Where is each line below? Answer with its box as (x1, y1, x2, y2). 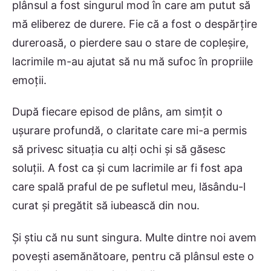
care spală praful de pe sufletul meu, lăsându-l (12, 180, 246, 194)
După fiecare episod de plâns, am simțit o (12, 105, 223, 119)
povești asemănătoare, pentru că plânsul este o (12, 249, 254, 263)
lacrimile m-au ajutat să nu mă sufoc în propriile (12, 54, 253, 68)
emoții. (12, 73, 47, 87)
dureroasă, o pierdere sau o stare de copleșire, (12, 36, 249, 49)
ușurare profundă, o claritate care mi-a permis (12, 124, 247, 137)
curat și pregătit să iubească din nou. (12, 199, 200, 212)
